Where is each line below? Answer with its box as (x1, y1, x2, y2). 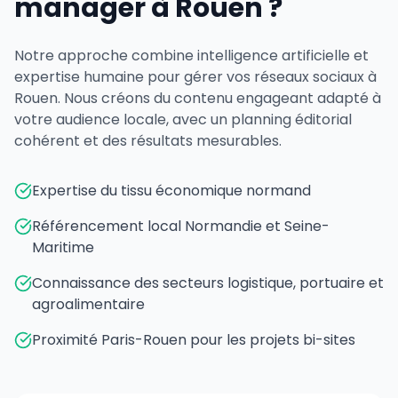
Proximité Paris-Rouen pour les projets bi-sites (32, 330, 355, 350)
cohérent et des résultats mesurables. (14, 131, 282, 151)
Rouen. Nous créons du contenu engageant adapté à (14, 88, 381, 108)
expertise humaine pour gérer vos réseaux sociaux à (14, 67, 377, 87)
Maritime (32, 237, 94, 258)
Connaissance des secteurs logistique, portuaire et (32, 273, 384, 293)
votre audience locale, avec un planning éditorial (14, 109, 352, 130)
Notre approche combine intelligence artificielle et (14, 45, 369, 66)
